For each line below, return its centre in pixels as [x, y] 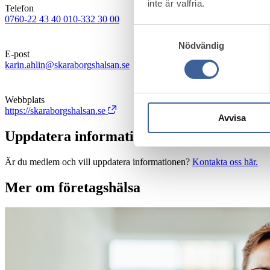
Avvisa [232, 118]
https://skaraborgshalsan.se [56, 110]
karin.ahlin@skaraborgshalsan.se [67, 64]
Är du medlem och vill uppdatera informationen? [99, 162]
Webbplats [25, 99]
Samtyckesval [162, 31]
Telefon [19, 8]
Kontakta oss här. [225, 162]
